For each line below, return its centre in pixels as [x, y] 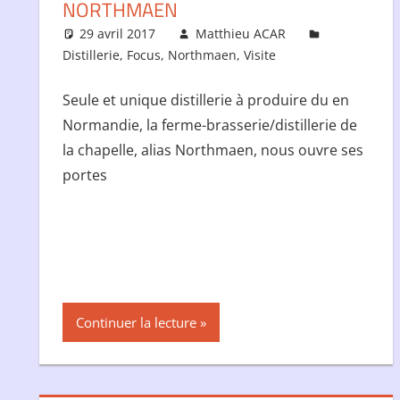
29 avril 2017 [118, 33]
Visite [259, 54]
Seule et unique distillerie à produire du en [205, 100]
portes [84, 175]
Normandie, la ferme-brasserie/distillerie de [209, 125]
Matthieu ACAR [240, 33]
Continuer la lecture [136, 322]
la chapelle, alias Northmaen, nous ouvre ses [212, 150]
